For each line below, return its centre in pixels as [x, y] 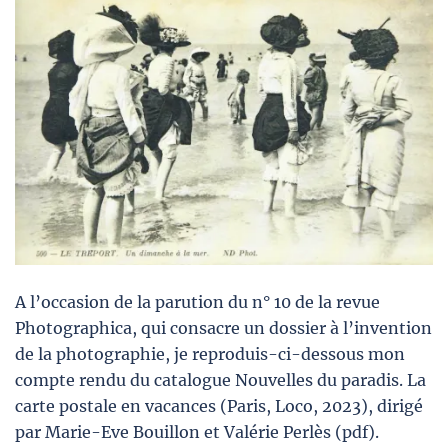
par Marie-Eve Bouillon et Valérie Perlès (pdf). [197, 432]
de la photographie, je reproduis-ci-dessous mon [210, 354]
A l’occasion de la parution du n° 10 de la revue [197, 302]
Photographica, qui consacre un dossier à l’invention [223, 328]
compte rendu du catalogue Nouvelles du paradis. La [220, 380]
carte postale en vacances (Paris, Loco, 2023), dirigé [219, 406]
